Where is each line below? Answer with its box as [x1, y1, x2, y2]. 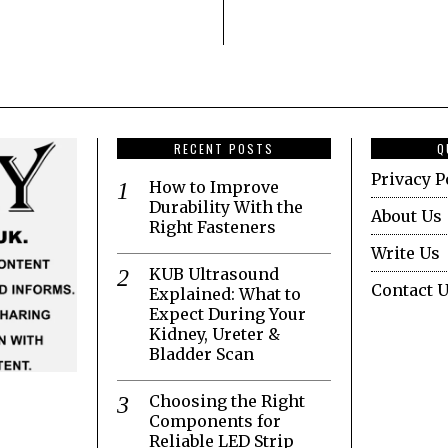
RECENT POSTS [174, 140, 274, 158]
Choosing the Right [149, 391, 305, 412]
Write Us [371, 243, 440, 264]
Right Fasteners [149, 217, 276, 238]
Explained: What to [149, 284, 301, 305]
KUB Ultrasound [149, 264, 279, 285]
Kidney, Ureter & [149, 324, 280, 345]
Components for [149, 411, 281, 432]
